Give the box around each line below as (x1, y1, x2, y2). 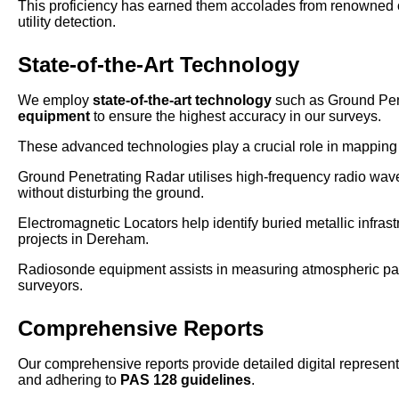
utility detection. (18, 14, 116, 30)
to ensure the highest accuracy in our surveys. (90, 109, 381, 125)
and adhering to (18, 372, 120, 388)
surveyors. (18, 278, 83, 294)
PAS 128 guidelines (120, 372, 251, 388)
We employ (18, 93, 93, 109)
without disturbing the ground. (18, 185, 204, 201)
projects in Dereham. (18, 232, 149, 248)
